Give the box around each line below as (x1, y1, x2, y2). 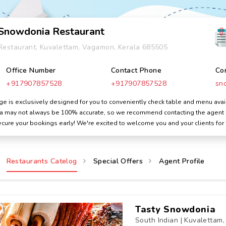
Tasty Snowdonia (135, 203, 216, 215)
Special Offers (93, 156, 143, 166)
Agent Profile (159, 156, 205, 166)
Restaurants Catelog (6, 156, 77, 166)
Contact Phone (110, 66, 162, 75)
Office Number (6, 66, 56, 75)
